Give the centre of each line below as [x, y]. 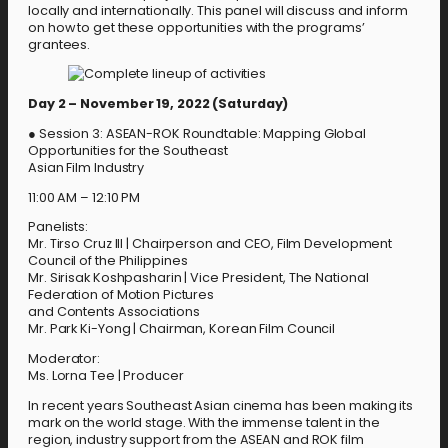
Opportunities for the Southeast [128, 150]
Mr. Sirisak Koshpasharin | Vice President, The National [198, 278]
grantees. [59, 44]
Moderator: [64, 358]
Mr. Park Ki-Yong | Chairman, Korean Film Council [182, 329]
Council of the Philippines [108, 261]
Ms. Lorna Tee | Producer [106, 375]
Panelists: [58, 227]
